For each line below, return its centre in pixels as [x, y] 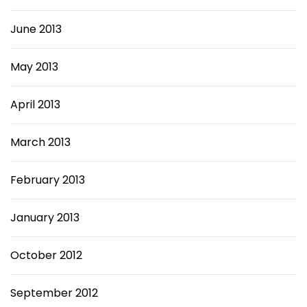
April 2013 [35, 105]
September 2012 [54, 293]
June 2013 [36, 29]
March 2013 [40, 142]
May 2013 [34, 67]
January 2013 [45, 218]
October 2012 [46, 255]
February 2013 [48, 180]
